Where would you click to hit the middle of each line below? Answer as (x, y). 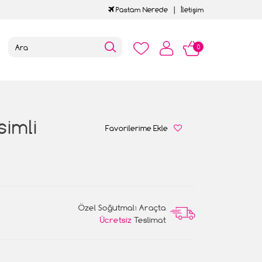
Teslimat (149, 220)
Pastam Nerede (141, 10)
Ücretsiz (116, 220)
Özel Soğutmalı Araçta (122, 207)
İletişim (192, 10)
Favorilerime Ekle (137, 128)
